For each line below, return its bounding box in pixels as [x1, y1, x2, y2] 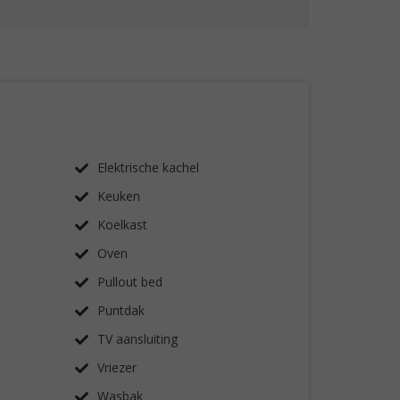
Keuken [96, 187, 140, 204]
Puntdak [96, 302, 145, 319]
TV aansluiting [96, 330, 178, 347]
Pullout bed [96, 273, 162, 290]
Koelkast [96, 216, 147, 233]
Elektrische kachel [96, 159, 199, 176]
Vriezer [96, 359, 137, 376]
